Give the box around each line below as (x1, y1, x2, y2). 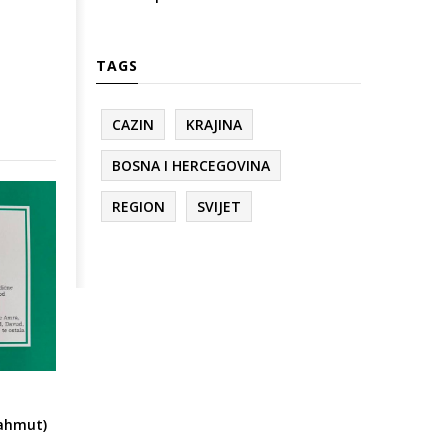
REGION (112, 197, 165, 217)
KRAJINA (186, 115, 242, 135)
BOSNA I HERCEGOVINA (112, 156, 270, 176)
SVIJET (197, 197, 241, 217)
